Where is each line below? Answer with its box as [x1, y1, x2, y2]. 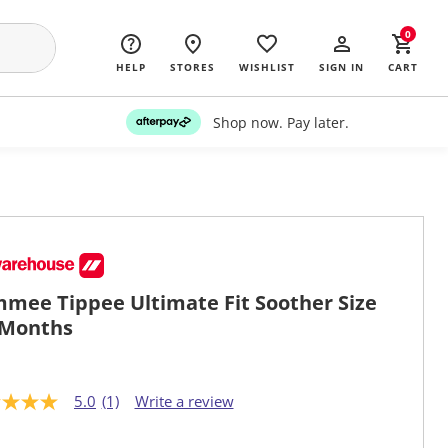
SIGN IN [319, 60, 364, 74]
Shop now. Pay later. [212, 112, 349, 132]
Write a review [134, 391, 234, 412]
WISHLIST [239, 60, 295, 74]
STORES [170, 60, 215, 74]
